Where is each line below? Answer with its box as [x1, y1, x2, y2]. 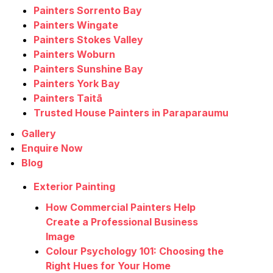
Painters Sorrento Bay [34, 4, 142, 17]
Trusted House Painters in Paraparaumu [34, 107, 229, 119]
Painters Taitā [34, 92, 102, 105]
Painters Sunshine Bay [34, 63, 143, 76]
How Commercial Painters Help [46, 201, 196, 214]
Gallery [21, 127, 56, 140]
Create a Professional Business [46, 216, 198, 229]
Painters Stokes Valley [34, 34, 143, 46]
